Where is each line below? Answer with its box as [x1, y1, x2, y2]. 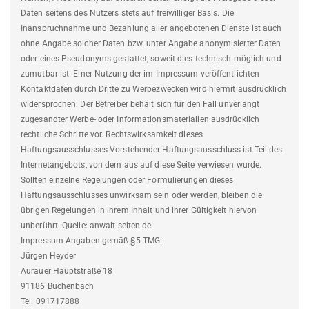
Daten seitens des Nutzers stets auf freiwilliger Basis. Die [21, 8, 234, 19]
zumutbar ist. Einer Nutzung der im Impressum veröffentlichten [21, 69, 260, 79]
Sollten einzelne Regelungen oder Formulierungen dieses [21, 175, 234, 186]
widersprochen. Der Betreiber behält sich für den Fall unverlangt [21, 99, 260, 110]
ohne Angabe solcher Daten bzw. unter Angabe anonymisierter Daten [21, 39, 281, 49]
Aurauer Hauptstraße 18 [21, 266, 113, 277]
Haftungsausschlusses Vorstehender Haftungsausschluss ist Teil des [21, 145, 283, 155]
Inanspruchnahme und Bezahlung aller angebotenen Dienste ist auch [21, 23, 282, 34]
